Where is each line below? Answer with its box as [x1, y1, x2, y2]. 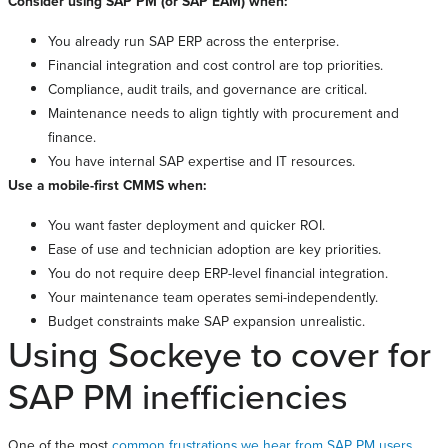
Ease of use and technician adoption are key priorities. [48, 239, 381, 259]
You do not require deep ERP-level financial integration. [48, 263, 388, 283]
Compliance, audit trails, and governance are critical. [48, 79, 367, 99]
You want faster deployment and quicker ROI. [48, 215, 325, 235]
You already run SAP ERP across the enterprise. [48, 31, 339, 51]
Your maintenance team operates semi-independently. [48, 287, 378, 307]
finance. [48, 127, 96, 147]
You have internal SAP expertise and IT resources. [48, 151, 355, 171]
